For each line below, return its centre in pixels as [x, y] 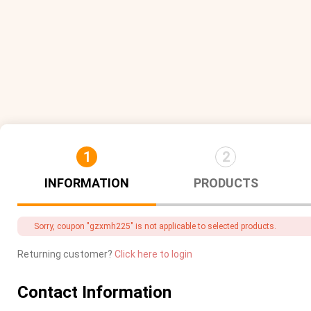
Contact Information [94, 292]
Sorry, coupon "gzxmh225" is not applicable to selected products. [155, 226]
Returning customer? [66, 254]
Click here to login [153, 254]
